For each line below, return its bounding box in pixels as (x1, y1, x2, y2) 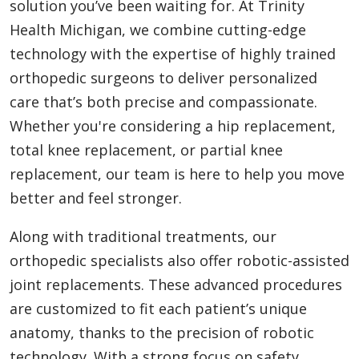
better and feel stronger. (10, 188, 182, 208)
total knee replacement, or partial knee (10, 139, 283, 159)
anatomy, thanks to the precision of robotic (10, 322, 314, 342)
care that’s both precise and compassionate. (10, 91, 317, 111)
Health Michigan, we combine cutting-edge (10, 19, 306, 39)
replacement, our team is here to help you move (10, 163, 345, 184)
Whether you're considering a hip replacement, (10, 115, 336, 135)
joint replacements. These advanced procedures (10, 274, 342, 294)
